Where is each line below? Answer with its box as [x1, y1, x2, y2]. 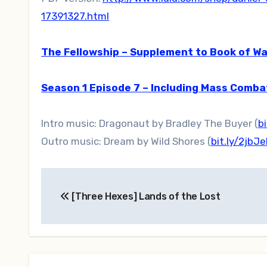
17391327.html [41, 10, 109, 22]
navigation [41, 194, 136, 213]
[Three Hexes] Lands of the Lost [69, 190, 221, 202]
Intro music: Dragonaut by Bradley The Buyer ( [41, 117, 258, 129]
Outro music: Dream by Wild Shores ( [41, 135, 211, 147]
